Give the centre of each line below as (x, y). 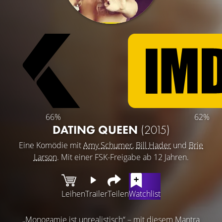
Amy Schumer (108, 145)
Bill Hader (153, 145)
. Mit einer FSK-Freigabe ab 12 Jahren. (123, 157)
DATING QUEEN (96, 129)
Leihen (73, 194)
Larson (45, 157)
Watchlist (145, 194)
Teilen (118, 194)
